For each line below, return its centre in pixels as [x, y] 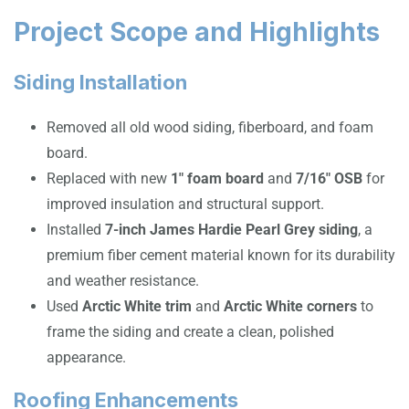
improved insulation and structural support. [185, 204]
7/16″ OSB [329, 178]
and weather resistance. [123, 280]
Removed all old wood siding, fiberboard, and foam [210, 127]
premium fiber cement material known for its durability [221, 255]
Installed [74, 229]
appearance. [86, 357]
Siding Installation [100, 82]
